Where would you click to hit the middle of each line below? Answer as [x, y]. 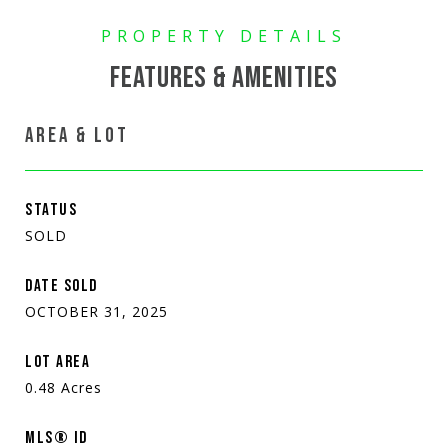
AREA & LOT [77, 135]
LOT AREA [57, 361]
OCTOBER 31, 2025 [96, 311]
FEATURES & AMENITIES [224, 77]
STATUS [51, 209]
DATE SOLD [61, 285]
